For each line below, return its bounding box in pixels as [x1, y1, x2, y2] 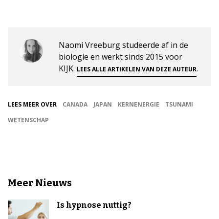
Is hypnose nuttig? [57, 200, 131, 210]
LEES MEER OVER [8, 100, 57, 109]
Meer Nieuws [8, 177, 72, 189]
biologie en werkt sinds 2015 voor [59, 51, 182, 62]
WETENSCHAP [8, 116, 49, 124]
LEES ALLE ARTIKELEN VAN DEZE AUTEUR [77, 65, 197, 73]
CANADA [63, 100, 88, 109]
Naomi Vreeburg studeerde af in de [59, 40, 188, 50]
